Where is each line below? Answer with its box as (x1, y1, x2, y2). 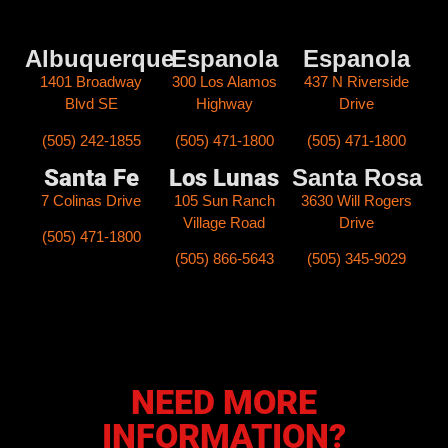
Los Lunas (169, 163, 279, 192)
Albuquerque (25, 45, 174, 73)
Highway (195, 95, 253, 113)
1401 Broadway (40, 73, 143, 91)
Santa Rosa (291, 163, 422, 191)
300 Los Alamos (171, 73, 277, 91)
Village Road (183, 213, 265, 231)
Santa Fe (43, 163, 139, 192)
